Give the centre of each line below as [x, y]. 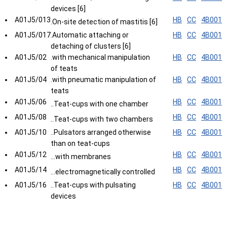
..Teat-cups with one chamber [100, 104]
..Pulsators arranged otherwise [101, 132]
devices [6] [68, 9]
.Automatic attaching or [90, 35]
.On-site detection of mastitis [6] [104, 22]
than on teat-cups [80, 143]
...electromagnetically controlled [103, 172]
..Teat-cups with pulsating [93, 185]
